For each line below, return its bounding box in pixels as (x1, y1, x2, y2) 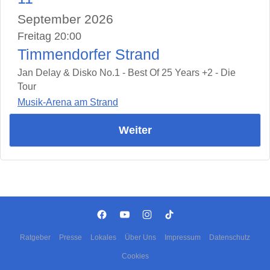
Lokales (90, 233, 116, 242)
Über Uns (125, 233, 156, 242)
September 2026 (17, 11, 113, 26)
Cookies (121, 251, 149, 260)
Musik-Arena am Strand (17, 97, 118, 108)
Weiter (118, 124, 152, 137)
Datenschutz (209, 233, 250, 242)
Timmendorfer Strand (17, 46, 160, 63)
